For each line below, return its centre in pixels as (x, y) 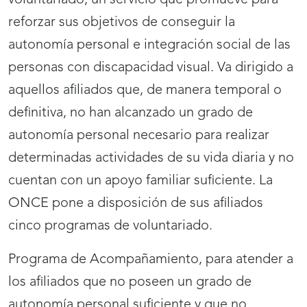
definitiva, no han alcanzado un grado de (131, 113)
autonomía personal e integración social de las (149, 46)
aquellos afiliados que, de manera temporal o (145, 91)
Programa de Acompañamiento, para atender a (151, 260)
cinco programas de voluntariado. (110, 226)
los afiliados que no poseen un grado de (130, 283)
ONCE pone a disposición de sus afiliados (136, 204)
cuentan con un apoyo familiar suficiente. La (140, 181)
